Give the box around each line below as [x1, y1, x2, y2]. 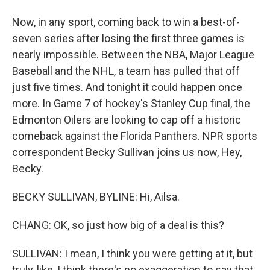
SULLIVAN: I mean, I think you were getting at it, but [12, 247, 253, 260]
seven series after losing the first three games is [12, 32, 245, 45]
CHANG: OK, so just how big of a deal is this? [12, 219, 224, 231]
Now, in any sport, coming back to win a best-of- [12, 16, 240, 28]
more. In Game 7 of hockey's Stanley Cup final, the [12, 97, 250, 110]
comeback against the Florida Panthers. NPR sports [12, 130, 257, 142]
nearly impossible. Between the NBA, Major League [12, 48, 254, 61]
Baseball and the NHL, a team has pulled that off [12, 64, 240, 77]
